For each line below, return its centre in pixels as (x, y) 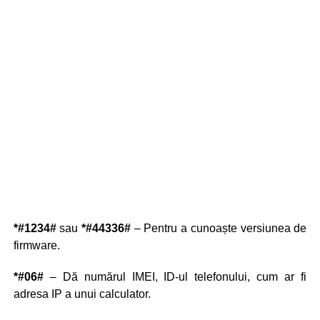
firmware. (36, 246)
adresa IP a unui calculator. (82, 294)
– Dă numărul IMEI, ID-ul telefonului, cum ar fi (175, 277)
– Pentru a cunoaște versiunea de (219, 229)
